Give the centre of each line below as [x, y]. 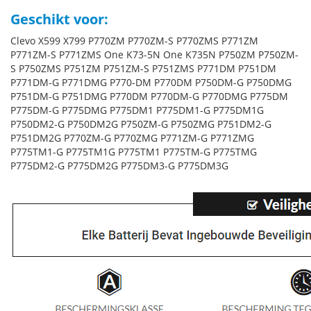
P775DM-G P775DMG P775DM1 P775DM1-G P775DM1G [137, 110]
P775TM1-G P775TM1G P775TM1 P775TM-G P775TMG [134, 152]
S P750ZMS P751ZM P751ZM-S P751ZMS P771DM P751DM [143, 68]
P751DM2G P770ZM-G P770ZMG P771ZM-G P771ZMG [132, 138]
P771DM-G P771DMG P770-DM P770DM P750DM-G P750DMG [151, 82]
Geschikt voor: [59, 19]
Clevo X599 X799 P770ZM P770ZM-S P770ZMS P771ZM [134, 41]
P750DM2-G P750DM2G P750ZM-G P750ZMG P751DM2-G [141, 124]
